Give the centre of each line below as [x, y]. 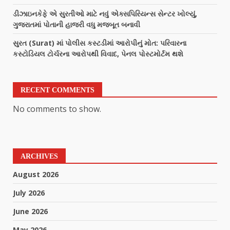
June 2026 [30, 211]
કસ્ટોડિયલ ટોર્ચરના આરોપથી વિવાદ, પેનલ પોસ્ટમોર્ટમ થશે [98, 53]
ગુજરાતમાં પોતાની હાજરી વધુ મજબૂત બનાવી [76, 24]
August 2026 [36, 174]
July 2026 [29, 193]
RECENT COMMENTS [57, 90]
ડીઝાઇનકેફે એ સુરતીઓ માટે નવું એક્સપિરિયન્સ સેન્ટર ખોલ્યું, [105, 13]
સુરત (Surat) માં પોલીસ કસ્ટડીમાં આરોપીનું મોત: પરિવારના [100, 43]
